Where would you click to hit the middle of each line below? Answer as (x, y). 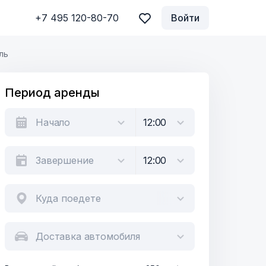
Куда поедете (68, 198)
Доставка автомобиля (88, 236)
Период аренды (52, 93)
